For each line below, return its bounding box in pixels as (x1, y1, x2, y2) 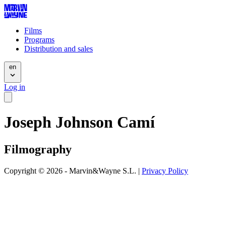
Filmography (4, 142, 72, 156)
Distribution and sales (24, 44, 93, 53)
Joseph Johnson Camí (4, 113, 155, 132)
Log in (4, 83, 25, 91)
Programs (24, 35, 54, 44)
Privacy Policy (142, 166, 188, 175)
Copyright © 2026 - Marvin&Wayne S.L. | (4, 166, 142, 175)
